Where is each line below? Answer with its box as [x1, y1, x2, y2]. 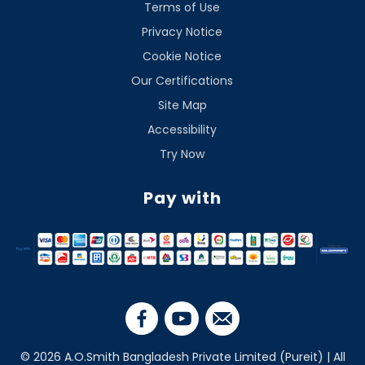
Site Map [157, 97, 207, 113]
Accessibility [147, 121, 218, 138]
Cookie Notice [143, 48, 222, 64]
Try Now [160, 146, 205, 162]
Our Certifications [131, 73, 234, 89]
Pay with [143, 187, 222, 209]
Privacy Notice [142, 24, 223, 40]
